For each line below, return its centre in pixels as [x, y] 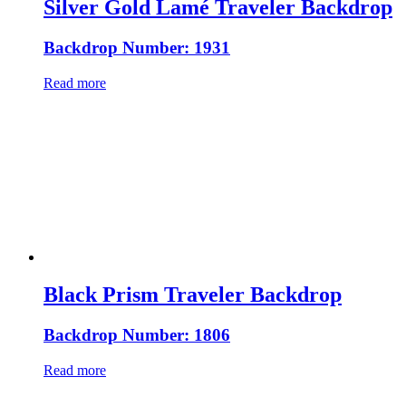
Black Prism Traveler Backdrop [193, 295]
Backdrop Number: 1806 [137, 335]
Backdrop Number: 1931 [137, 47]
